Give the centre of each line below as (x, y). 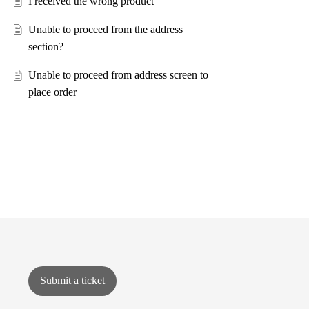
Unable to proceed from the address (105, 30)
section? (46, 47)
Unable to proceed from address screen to (118, 75)
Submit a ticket (72, 281)
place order (52, 92)
